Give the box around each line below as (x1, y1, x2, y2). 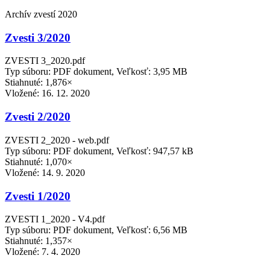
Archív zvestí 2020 (5, 8, 77, 19)
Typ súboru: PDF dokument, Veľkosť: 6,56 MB (5, 225, 187, 236)
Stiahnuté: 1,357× (5, 236, 72, 246)
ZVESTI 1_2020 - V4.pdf (5, 214, 105, 225)
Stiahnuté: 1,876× (5, 77, 72, 88)
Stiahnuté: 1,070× (5, 156, 72, 167)
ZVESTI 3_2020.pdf (5, 55, 85, 66)
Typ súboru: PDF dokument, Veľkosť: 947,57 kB (5, 145, 193, 156)
